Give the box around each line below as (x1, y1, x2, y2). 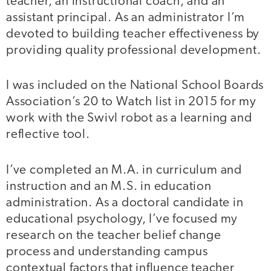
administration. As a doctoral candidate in (6, 196, 244, 209)
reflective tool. (6, 128, 93, 141)
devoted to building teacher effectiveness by (6, 27, 260, 41)
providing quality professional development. (6, 44, 264, 57)
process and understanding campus (6, 245, 208, 258)
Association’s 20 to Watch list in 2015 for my (6, 96, 256, 108)
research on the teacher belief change (6, 229, 221, 242)
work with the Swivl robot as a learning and (6, 112, 252, 125)
